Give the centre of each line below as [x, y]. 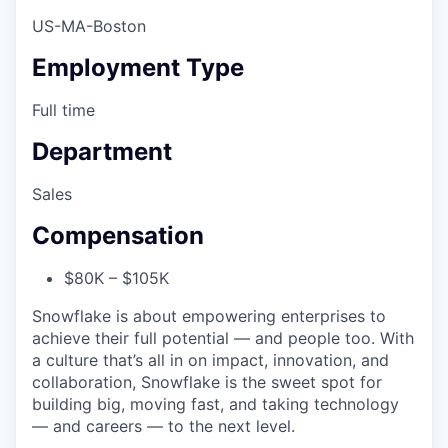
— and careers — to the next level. [163, 425]
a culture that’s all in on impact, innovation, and [210, 359]
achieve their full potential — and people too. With [223, 337]
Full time [63, 110]
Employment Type [138, 68]
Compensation [118, 235]
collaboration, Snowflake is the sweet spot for [207, 381]
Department [102, 152]
